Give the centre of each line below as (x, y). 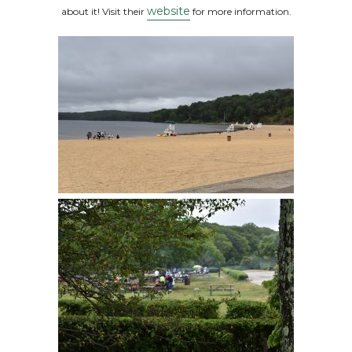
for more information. (240, 11)
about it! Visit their (104, 11)
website (168, 11)
